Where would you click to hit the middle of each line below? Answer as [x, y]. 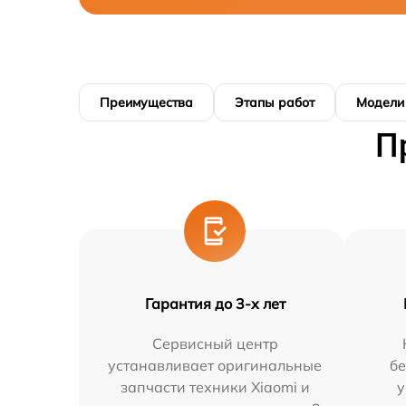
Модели [380, 102]
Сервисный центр [215, 343]
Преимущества [146, 102]
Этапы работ [275, 102]
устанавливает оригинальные [215, 365]
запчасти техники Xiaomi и [215, 387]
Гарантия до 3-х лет [215, 304]
